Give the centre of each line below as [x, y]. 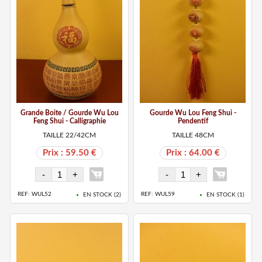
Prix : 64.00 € [193, 153]
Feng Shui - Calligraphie [69, 121]
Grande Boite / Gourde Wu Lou [69, 113]
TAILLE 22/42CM [70, 135]
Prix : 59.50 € [69, 153]
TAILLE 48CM [193, 135]
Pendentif [193, 121]
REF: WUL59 [158, 194]
